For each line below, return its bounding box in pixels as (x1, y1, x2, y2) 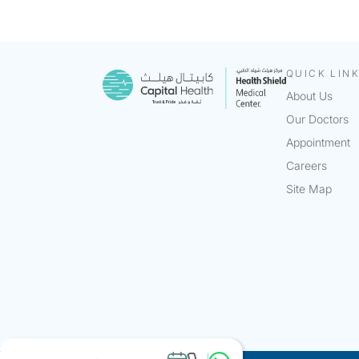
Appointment (286, 135, 350, 150)
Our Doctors (286, 112, 349, 127)
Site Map (286, 182, 332, 196)
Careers (286, 159, 327, 173)
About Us (286, 89, 333, 103)
